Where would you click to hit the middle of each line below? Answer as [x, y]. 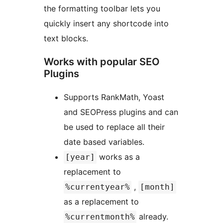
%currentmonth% [100, 217]
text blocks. [66, 39]
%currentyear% [98, 187]
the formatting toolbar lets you [102, 9]
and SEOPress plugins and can [121, 112]
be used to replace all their [114, 127]
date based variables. [104, 142]
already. [152, 217]
